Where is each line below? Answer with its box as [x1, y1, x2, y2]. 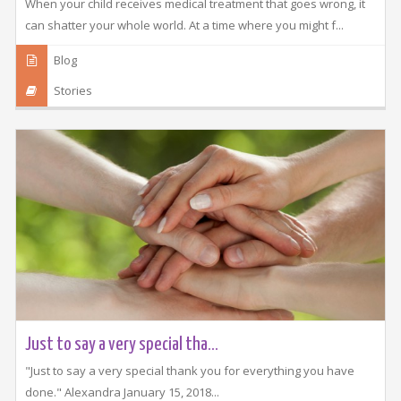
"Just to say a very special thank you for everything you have [24, 363, 354, 380]
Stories [54, 82, 93, 99]
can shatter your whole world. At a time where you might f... [24, 17, 344, 34]
